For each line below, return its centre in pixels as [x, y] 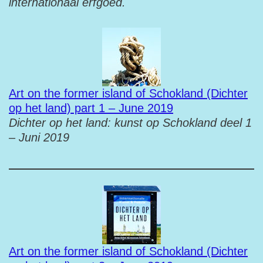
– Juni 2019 [39, 137]
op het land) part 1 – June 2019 [91, 108]
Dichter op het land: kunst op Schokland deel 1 [130, 123]
